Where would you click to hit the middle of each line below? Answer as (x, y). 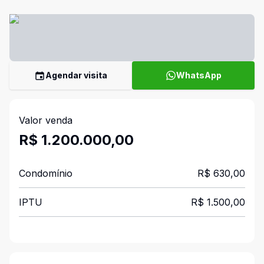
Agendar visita (76, 75)
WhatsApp (199, 75)
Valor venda (46, 120)
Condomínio (46, 173)
